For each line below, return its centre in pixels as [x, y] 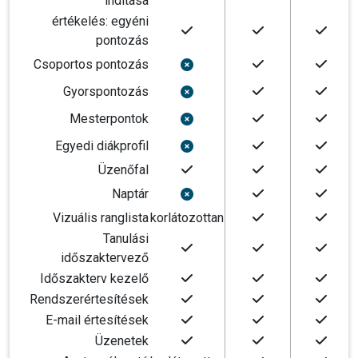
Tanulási [126, 239]
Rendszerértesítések [89, 299]
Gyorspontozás [106, 91]
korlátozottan [187, 218]
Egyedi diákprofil [102, 146]
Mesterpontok [109, 119]
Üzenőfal [123, 170]
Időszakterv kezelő [94, 278]
